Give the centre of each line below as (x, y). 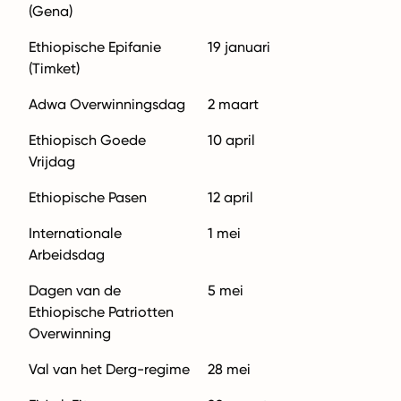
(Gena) (51, 11)
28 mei (229, 369)
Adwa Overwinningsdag (107, 104)
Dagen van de (75, 290)
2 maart (233, 104)
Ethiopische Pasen (88, 197)
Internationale (75, 233)
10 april (231, 140)
